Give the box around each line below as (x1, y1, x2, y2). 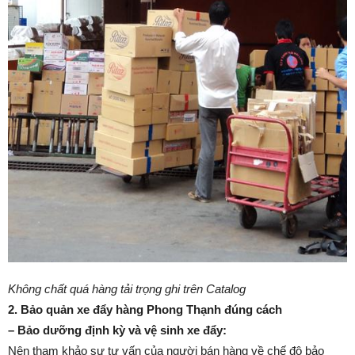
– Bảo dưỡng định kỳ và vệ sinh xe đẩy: (8, 323, 227, 337)
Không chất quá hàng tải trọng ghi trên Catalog (8, 281, 246, 296)
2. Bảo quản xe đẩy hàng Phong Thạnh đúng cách (8, 302, 282, 316)
